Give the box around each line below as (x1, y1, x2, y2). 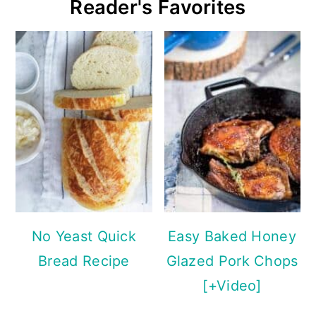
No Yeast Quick (31, 228, 137, 245)
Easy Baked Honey (168, 228, 296, 245)
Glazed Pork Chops (166, 253, 298, 270)
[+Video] (202, 277, 262, 295)
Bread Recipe (38, 253, 130, 270)
